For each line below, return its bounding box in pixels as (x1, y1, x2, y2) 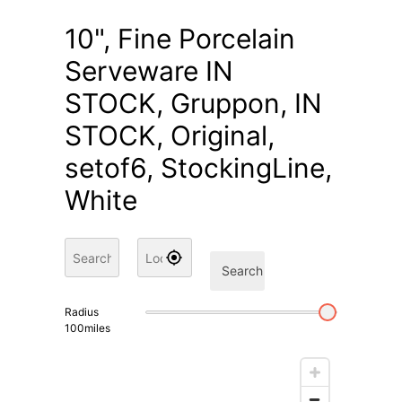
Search (222, 263, 263, 279)
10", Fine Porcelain (65, 22, 296, 56)
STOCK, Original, (65, 119, 275, 153)
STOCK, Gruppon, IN (65, 87, 323, 120)
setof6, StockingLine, (65, 152, 333, 185)
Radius (65, 305, 100, 319)
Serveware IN (65, 55, 234, 88)
